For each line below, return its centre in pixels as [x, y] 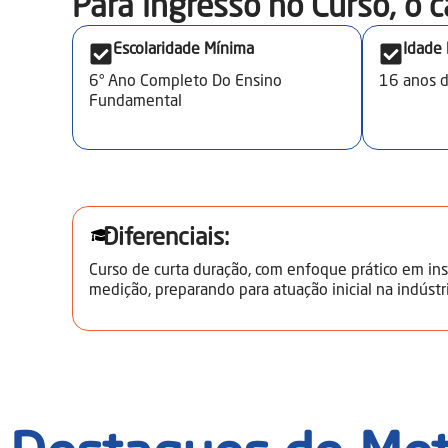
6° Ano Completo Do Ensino [185, 82]
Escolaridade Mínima [183, 50]
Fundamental [135, 102]
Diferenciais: [166, 239]
